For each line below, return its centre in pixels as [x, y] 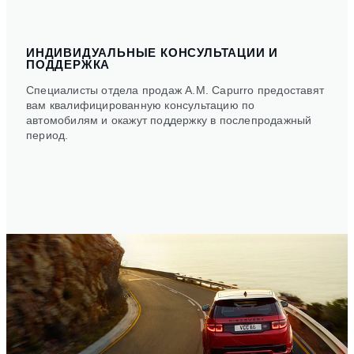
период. [47, 136]
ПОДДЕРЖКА [68, 65]
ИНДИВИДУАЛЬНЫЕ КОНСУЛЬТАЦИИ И [153, 53]
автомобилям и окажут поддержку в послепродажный [169, 121]
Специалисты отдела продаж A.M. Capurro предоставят [175, 90]
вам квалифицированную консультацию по [141, 105]
